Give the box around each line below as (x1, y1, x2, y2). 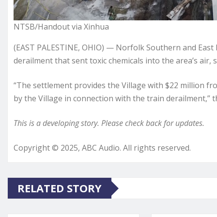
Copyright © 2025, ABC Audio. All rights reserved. (14, 142, 191, 154)
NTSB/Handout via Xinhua (14, 21, 109, 32)
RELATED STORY (17, 181, 102, 196)
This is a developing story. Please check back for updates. (14, 118, 204, 129)
